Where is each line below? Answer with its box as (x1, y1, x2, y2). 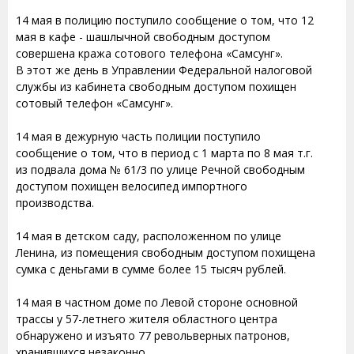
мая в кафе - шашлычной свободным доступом (16, 29, 270, 44)
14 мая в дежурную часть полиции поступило (16, 129, 261, 144)
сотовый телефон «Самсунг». (16, 96, 173, 111)
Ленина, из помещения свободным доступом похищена (16, 245, 315, 260)
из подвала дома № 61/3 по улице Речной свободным (16, 162, 305, 177)
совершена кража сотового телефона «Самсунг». (16, 46, 283, 61)
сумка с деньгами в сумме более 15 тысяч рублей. (16, 262, 286, 277)
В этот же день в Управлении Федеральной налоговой (16, 62, 312, 77)
